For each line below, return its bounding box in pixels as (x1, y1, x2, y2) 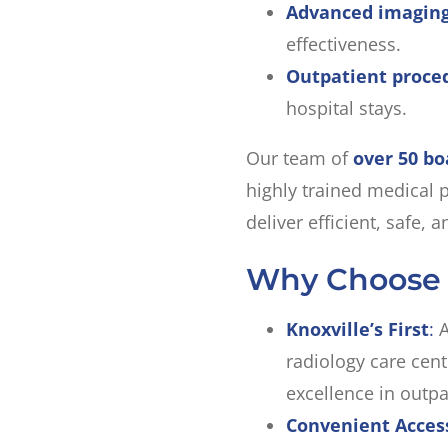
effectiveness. (285, 32, 401, 56)
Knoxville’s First (285, 317, 429, 341)
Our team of (245, 146, 353, 170)
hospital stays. (285, 96, 407, 120)
